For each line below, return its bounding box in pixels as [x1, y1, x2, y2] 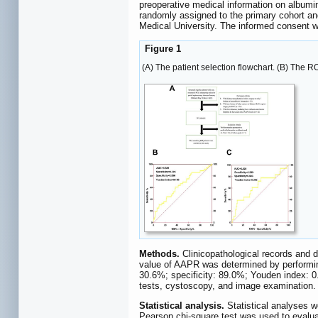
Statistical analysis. [139, 300, 224, 311]
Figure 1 [142, 43, 181, 55]
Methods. [139, 248, 180, 259]
